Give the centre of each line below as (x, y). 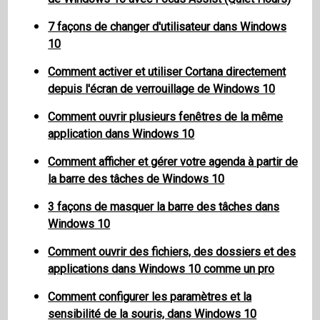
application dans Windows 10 (121, 134)
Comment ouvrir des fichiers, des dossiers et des (172, 252)
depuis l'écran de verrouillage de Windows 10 (162, 89)
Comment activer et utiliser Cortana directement (167, 72)
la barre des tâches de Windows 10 (136, 179)
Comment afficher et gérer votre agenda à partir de (173, 162)
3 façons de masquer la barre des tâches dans (164, 207)
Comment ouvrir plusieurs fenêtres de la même (166, 117)
